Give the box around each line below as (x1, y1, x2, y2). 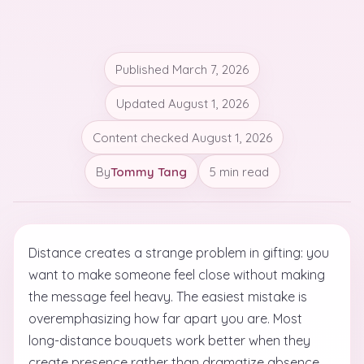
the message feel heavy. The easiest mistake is (28, 288, 307, 305)
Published (115, 61, 172, 77)
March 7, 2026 (172, 61, 249, 77)
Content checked (92, 129, 192, 145)
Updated (115, 95, 168, 111)
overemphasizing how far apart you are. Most (28, 310, 302, 327)
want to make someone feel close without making (28, 266, 325, 283)
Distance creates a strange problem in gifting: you (28, 245, 329, 261)
